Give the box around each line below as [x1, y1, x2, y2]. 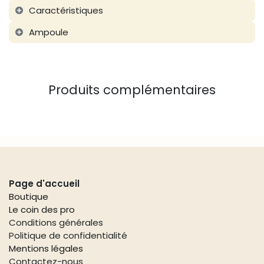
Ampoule [28, 25, 68, 38]
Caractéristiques [28, 4, 103, 16]
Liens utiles [9, 150, 67, 167]
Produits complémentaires [48, 81, 216, 99]
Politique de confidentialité [9, 229, 127, 242]
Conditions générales [9, 216, 103, 229]
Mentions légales [9, 242, 83, 255]
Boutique [9, 190, 48, 203]
